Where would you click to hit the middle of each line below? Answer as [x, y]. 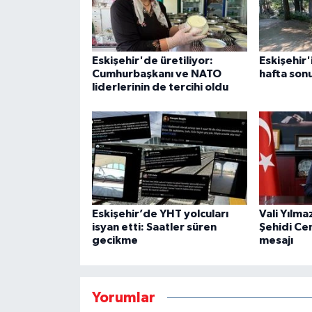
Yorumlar [123, 297]
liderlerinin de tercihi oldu [160, 87]
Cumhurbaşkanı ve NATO [156, 73]
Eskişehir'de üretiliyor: [152, 60]
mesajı [276, 241]
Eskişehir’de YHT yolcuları [160, 214]
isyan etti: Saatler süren [154, 227]
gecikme [115, 241]
